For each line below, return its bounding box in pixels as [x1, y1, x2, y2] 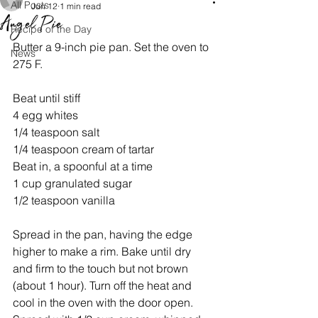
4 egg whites [13, 108, 81, 122]
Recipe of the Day [11, 23, 92, 35]
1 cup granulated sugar [13, 176, 132, 190]
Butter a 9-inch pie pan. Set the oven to [13, 40, 212, 54]
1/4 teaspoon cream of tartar [13, 142, 154, 156]
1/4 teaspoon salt [13, 125, 99, 139]
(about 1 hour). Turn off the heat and [13, 278, 194, 292]
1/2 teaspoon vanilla [13, 193, 115, 207]
